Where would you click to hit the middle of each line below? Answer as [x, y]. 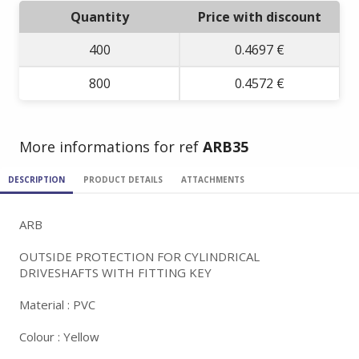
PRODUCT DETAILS [123, 179]
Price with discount [260, 17]
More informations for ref [111, 147]
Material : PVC [57, 305]
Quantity [99, 17]
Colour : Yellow [59, 337]
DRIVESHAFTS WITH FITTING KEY [115, 272]
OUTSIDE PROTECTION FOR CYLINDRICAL [139, 256]
